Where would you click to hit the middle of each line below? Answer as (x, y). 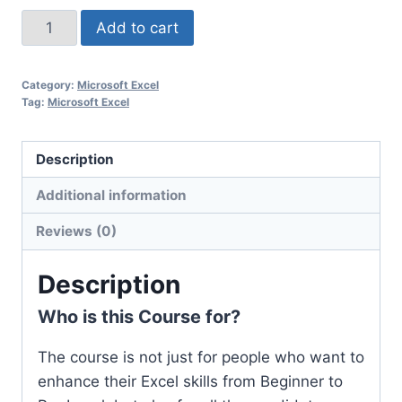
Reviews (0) (77, 232)
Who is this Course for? (139, 316)
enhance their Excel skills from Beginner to (190, 381)
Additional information (112, 195)
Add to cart (137, 27)
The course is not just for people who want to (201, 357)
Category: (49, 84)
